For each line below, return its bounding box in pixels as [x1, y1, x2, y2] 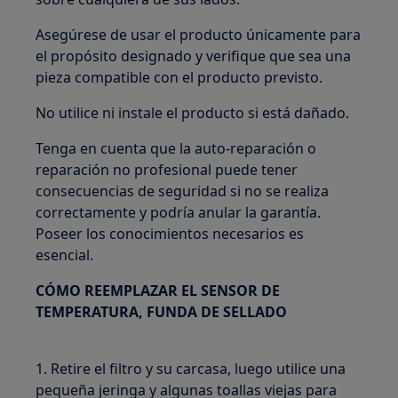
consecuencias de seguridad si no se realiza [36, 181, 330, 201]
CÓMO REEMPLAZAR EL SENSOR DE [36, 281, 281, 300]
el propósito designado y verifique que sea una [36, 46, 352, 66]
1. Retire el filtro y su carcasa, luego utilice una [36, 359, 346, 378]
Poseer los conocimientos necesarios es [36, 224, 305, 243]
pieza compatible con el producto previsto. [36, 68, 323, 87]
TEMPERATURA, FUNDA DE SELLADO [36, 302, 288, 322]
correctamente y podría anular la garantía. [36, 203, 322, 222]
